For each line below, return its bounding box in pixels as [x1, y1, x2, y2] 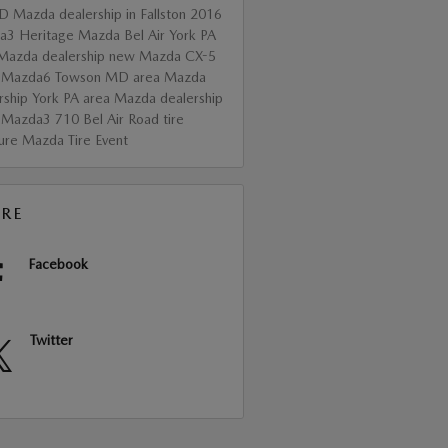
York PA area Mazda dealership [31, 89, 223, 106]
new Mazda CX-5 [108, 47, 216, 64]
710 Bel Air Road [54, 110, 163, 127]
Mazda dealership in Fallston [12, 5, 190, 22]
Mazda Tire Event [21, 131, 128, 148]
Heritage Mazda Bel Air [18, 26, 169, 43]
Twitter [29, 331, 73, 348]
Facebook [27, 255, 88, 272]
